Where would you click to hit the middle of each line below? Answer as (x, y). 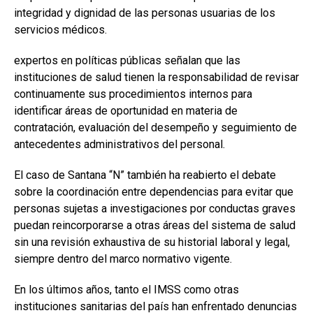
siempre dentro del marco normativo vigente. (123, 259)
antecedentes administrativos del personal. (119, 144)
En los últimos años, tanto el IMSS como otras (126, 289)
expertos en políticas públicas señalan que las (127, 60)
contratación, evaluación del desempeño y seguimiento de (155, 127)
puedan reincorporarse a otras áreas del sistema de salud (155, 225)
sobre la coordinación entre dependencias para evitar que (154, 191)
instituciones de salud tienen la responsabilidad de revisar (156, 77)
